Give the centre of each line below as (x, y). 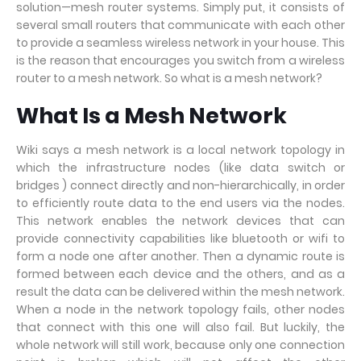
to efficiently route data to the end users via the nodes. (180, 203)
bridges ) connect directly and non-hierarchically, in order (180, 185)
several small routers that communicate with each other (180, 25)
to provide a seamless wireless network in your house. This (180, 43)
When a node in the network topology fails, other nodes (180, 309)
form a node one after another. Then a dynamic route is (180, 256)
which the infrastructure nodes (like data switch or (180, 168)
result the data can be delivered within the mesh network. (180, 292)
